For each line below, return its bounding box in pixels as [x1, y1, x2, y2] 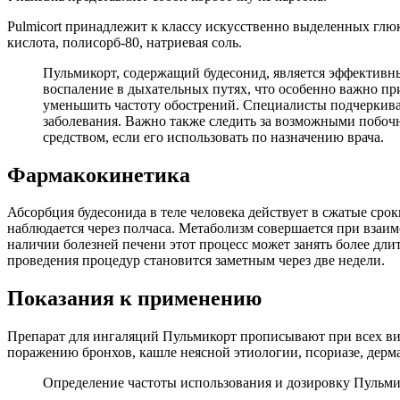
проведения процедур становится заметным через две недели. [7, 253, 385, 269]
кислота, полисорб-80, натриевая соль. [7, 34, 242, 50]
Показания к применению [7, 287, 262, 311]
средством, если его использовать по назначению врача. [43, 129, 384, 145]
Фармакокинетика [7, 162, 190, 187]
